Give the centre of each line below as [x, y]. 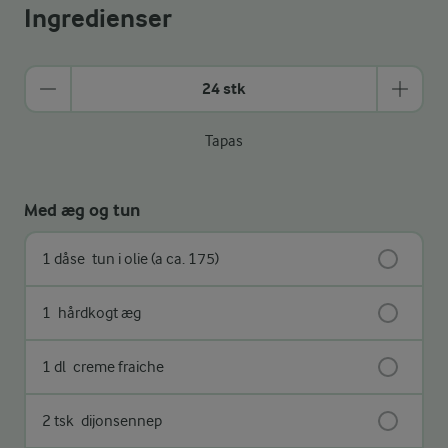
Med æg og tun [82, 210]
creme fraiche [117, 366]
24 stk [224, 88]
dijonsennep [120, 420]
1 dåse [63, 258]
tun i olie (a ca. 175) [154, 258]
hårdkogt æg [98, 312]
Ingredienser [98, 18]
